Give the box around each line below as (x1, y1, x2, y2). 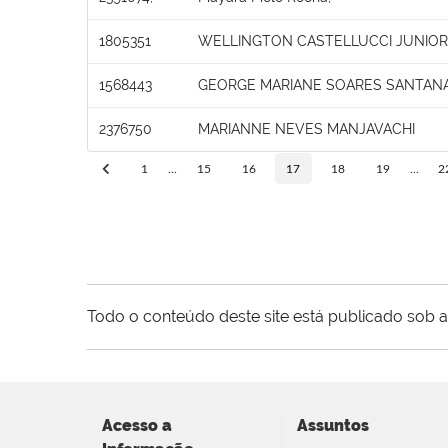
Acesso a (102, 415, 172, 435)
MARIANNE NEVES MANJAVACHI (198, 120, 415, 137)
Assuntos (297, 415, 369, 435)
